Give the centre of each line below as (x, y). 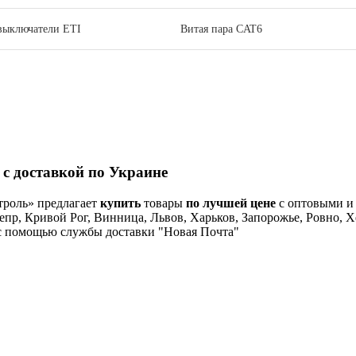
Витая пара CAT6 (221, 29)
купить (120, 203)
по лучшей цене (231, 203)
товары (163, 203)
